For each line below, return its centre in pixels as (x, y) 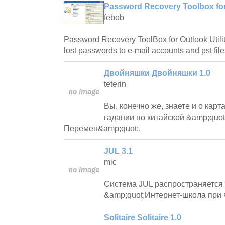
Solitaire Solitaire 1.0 (143, 217)
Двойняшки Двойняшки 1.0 (157, 73)
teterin (115, 84)
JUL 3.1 (118, 151)
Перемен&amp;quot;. (102, 128)
